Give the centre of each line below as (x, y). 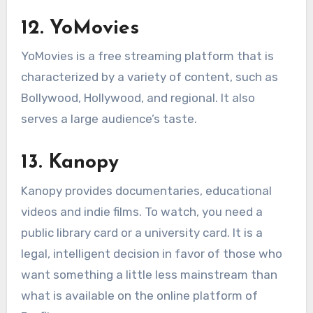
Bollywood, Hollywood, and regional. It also (138, 98)
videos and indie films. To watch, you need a (141, 211)
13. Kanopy (70, 163)
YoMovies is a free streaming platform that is (147, 56)
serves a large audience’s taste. (109, 119)
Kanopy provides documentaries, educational (146, 190)
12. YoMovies (80, 28)
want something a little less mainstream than (149, 274)
